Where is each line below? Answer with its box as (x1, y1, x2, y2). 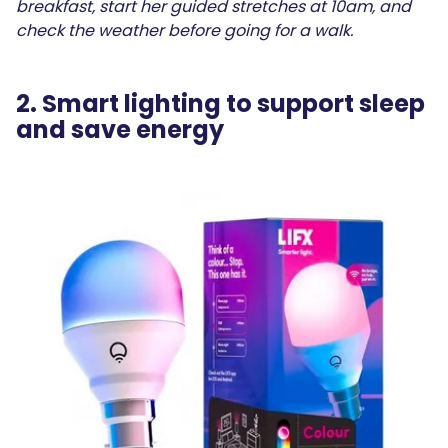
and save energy (16, 112, 229, 146)
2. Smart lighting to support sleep (16, 86, 425, 120)
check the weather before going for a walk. (16, 18, 357, 42)
